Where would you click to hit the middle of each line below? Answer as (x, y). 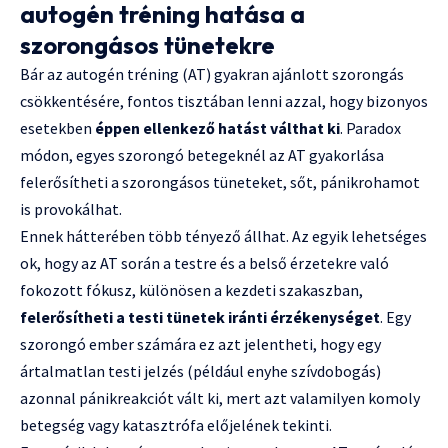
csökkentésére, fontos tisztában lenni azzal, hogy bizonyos (224, 100)
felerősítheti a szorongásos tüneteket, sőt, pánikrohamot (220, 181)
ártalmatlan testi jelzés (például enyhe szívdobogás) (200, 370)
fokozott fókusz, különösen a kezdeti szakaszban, (191, 289)
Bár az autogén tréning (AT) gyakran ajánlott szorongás (212, 73)
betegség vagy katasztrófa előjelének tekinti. (176, 424)
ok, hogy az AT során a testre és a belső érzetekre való (204, 262)
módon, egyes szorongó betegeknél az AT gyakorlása (202, 154)
